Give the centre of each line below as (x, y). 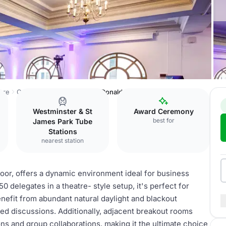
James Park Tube (63, 121)
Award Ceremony (163, 111)
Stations (63, 131)
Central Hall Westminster (55, 92)
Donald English (124, 92)
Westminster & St (63, 111)
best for (163, 120)
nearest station (63, 140)
